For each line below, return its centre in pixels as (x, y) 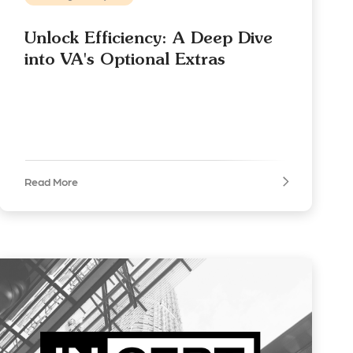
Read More (52, 182)
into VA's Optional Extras (125, 59)
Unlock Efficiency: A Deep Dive (149, 38)
